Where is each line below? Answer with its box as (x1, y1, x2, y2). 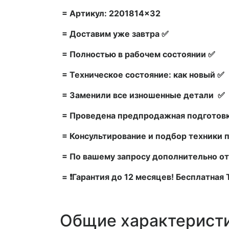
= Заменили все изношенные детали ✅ (60, 90, 225, 101)
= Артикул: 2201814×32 (60, 8, 161, 19)
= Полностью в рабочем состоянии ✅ (60, 49, 215, 60)
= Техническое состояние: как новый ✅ (60, 70, 224, 80)
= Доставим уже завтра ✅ (60, 29, 169, 39)
